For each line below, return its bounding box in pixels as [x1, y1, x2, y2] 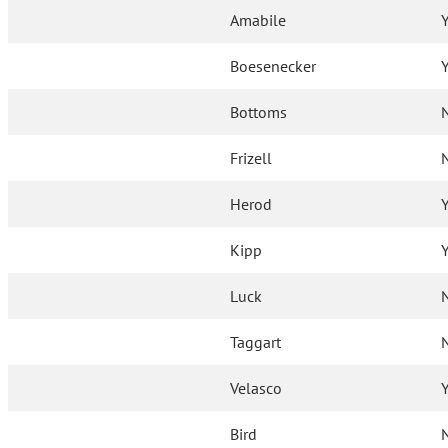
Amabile [230, 10, 287, 31]
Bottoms [230, 102, 288, 123]
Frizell [230, 148, 273, 169]
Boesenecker [230, 56, 317, 77]
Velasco [230, 378, 283, 399]
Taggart [230, 332, 282, 353]
